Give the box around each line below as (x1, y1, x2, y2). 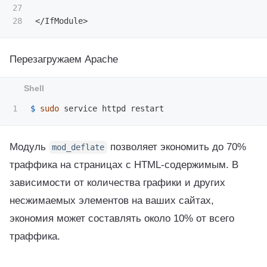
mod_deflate (52, 142, 104, 152)
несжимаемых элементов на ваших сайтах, (10, 194, 214, 206)
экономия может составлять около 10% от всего (10, 212, 234, 224)
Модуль (10, 140, 49, 153)
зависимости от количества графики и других (10, 176, 225, 188)
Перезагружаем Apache (10, 53, 118, 65)
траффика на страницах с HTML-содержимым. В (10, 158, 238, 170)
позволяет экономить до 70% (107, 140, 246, 153)
